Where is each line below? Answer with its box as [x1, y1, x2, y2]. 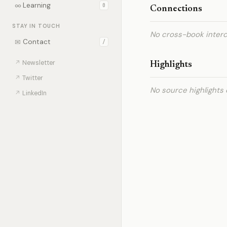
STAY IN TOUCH [12, 23, 60, 29]
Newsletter [22, 59, 55, 67]
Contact [23, 37, 51, 46]
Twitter [22, 74, 43, 82]
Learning [23, 1, 51, 10]
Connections [150, 5, 202, 14]
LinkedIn [22, 89, 47, 97]
